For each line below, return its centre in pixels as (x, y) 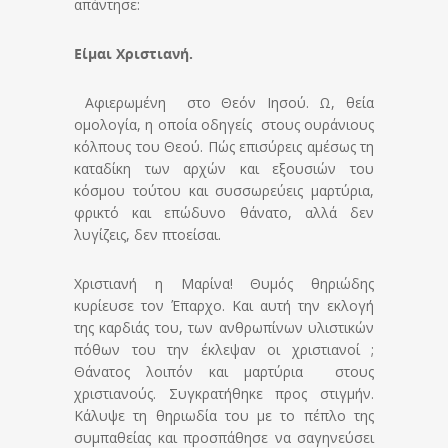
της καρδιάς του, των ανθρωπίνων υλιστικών (224, 328)
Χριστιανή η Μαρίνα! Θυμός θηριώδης (224, 284)
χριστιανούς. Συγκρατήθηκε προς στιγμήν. (224, 394)
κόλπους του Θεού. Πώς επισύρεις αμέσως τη (224, 147)
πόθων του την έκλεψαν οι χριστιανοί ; (224, 350)
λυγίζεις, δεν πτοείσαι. (147, 235)
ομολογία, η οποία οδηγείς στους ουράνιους (224, 125)
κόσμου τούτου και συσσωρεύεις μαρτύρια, (224, 191)
